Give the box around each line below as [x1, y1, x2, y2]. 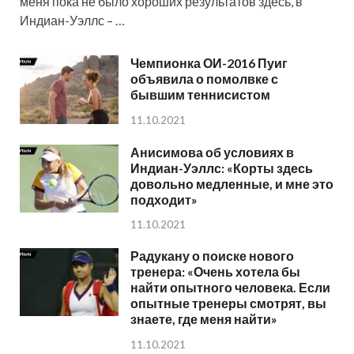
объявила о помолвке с [130, 71, 278, 87]
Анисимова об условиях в [130, 144, 294, 160]
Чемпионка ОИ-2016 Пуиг [130, 55, 288, 71]
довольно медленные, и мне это [130, 175, 333, 191]
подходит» [130, 191, 198, 207]
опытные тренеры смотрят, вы [130, 296, 326, 311]
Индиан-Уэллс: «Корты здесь [130, 160, 313, 175]
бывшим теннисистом [130, 87, 270, 103]
